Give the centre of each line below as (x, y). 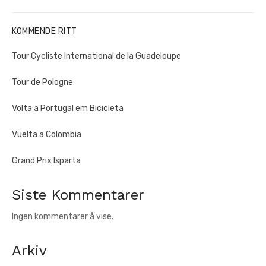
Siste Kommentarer (78, 195)
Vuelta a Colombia (47, 134)
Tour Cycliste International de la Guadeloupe (96, 56)
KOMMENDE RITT (45, 31)
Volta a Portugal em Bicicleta (68, 108)
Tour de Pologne (42, 82)
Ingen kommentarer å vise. (63, 216)
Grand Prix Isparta (46, 161)
